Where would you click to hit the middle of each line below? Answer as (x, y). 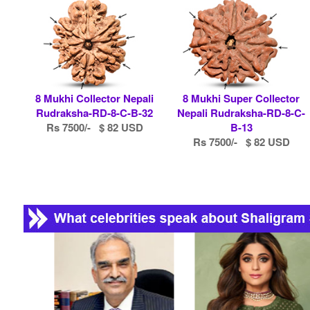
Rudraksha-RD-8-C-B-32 (95, 112)
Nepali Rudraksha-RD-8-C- (241, 112)
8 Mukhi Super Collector (241, 98)
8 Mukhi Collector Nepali (95, 98)
